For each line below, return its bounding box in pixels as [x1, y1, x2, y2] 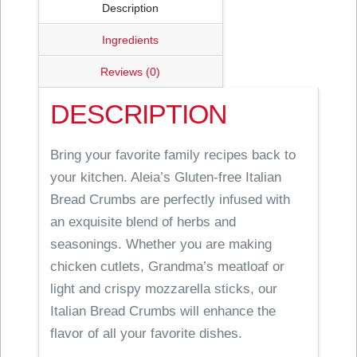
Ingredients [102, 33, 159, 46]
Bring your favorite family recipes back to [50, 147, 296, 163]
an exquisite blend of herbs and [50, 214, 237, 229]
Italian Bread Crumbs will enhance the [50, 303, 277, 319]
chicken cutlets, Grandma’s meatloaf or [50, 258, 285, 274]
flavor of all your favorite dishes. [50, 325, 243, 341]
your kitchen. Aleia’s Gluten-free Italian [50, 169, 282, 185]
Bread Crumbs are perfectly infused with [50, 191, 291, 207]
